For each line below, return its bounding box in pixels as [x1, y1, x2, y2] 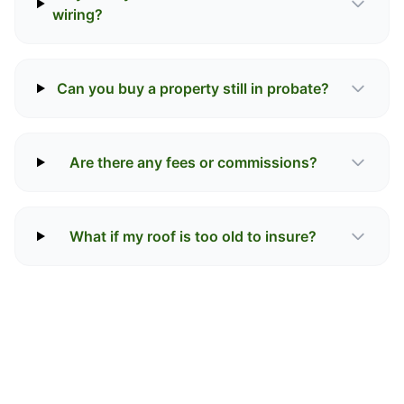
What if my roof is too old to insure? [69, 227, 317, 245]
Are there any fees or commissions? [69, 153, 317, 171]
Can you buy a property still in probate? [57, 79, 330, 97]
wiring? [51, 5, 103, 23]
